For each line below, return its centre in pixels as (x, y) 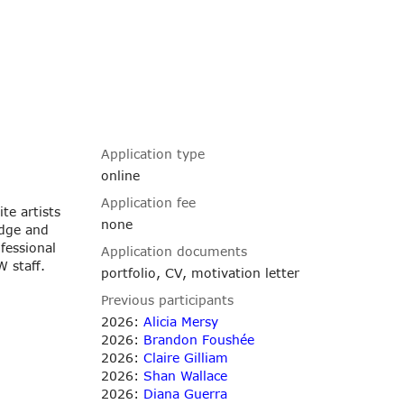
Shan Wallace (186, 375)
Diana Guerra (186, 393)
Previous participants (168, 299)
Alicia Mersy (181, 321)
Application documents (174, 251)
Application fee (149, 202)
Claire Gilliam (186, 357)
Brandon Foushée (199, 339)
